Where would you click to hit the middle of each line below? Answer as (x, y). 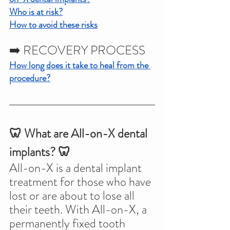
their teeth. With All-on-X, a (79, 209)
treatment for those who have (81, 182)
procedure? (30, 78)
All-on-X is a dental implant (77, 168)
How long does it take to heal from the (80, 65)
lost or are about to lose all (73, 196)
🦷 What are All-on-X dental (80, 133)
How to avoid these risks (53, 25)
